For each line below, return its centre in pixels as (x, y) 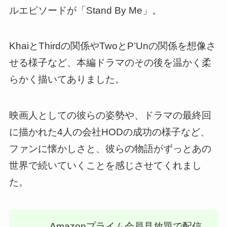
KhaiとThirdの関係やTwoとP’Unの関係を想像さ (112, 46)
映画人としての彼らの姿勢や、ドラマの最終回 (110, 115)
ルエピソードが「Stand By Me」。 (85, 10)
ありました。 (96, 80)
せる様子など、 (43, 63)
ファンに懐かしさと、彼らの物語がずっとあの (110, 148)
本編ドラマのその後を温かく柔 (144, 63)
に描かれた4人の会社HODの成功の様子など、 (109, 132)
